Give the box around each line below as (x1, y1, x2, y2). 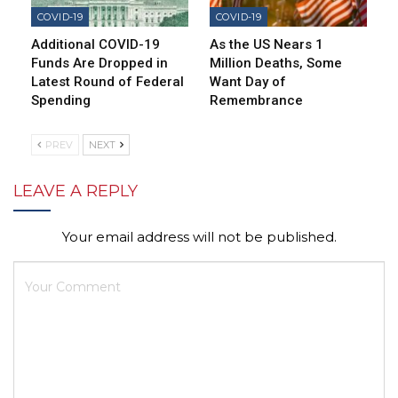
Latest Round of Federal (31, 74, 184, 91)
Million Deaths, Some (210, 55, 342, 72)
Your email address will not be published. (61, 228, 337, 246)
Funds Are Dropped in (31, 55, 168, 72)
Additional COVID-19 (31, 36, 160, 53)
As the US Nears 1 (210, 36, 323, 53)
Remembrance (210, 92, 303, 109)
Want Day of (210, 74, 286, 91)
